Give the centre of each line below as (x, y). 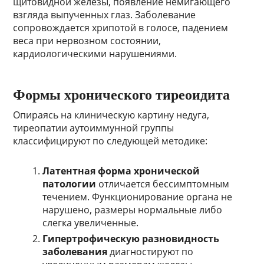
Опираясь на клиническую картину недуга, (111, 115)
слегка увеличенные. (91, 223)
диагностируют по (151, 252)
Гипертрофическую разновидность (131, 239)
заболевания (75, 252)
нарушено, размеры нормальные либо (133, 210)
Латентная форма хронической (121, 171)
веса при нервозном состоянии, (87, 41)
